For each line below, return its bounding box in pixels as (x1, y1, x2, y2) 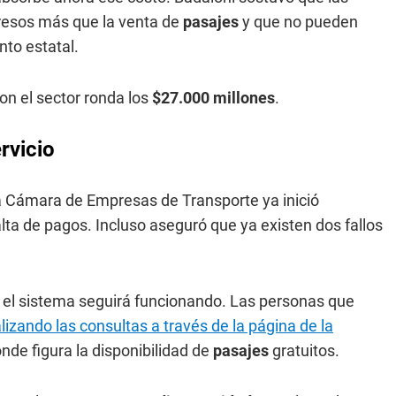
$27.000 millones (152, 88, 275, 107)
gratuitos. (272, 341, 339, 360)
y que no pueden (242, 12, 358, 31)
